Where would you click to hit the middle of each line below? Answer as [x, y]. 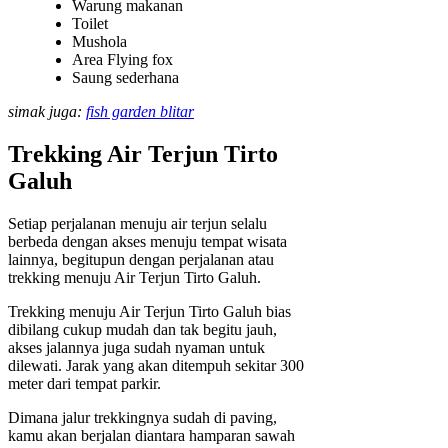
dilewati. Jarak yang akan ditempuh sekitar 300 [156, 366]
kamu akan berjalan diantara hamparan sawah [151, 436]
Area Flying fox [122, 60]
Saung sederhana [125, 78]
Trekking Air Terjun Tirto [143, 154]
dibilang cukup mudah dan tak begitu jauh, [142, 330]
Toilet [90, 24]
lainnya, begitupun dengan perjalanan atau [141, 260]
